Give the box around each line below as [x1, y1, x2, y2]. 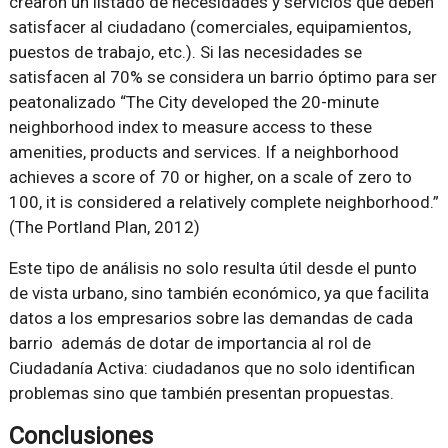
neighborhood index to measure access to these [8, 117, 372, 138]
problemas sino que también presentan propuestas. [8, 383, 394, 404]
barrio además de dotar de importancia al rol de [8, 333, 371, 354]
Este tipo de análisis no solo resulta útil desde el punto [8, 258, 417, 279]
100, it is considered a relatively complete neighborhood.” [8, 192, 439, 213]
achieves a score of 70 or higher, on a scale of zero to [8, 167, 412, 188]
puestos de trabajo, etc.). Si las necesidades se [8, 42, 362, 63]
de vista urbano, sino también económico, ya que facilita [8, 283, 429, 304]
